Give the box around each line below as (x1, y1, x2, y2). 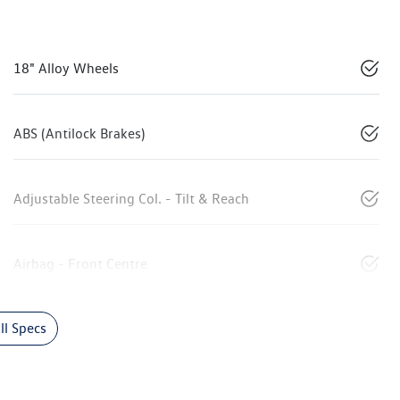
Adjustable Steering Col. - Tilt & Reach (13, 190, 249, 208)
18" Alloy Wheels (13, 60, 119, 78)
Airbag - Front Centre (13, 255, 147, 273)
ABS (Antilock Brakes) (13, 125, 145, 143)
